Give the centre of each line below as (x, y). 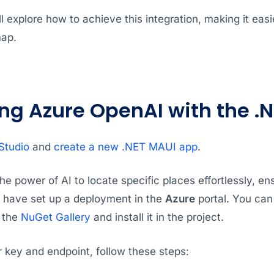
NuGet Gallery (55, 217)
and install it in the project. (157, 217)
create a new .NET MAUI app (125, 146)
